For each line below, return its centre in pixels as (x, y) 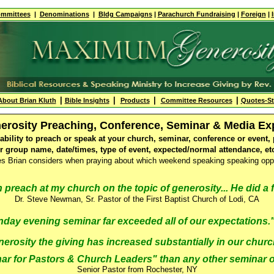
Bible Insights (87, 100)
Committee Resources (196, 100)
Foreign (253, 14)
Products (135, 100)
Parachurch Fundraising (196, 14)
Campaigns (134, 14)
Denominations (64, 14)
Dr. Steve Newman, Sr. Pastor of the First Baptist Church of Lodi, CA (137, 199)
